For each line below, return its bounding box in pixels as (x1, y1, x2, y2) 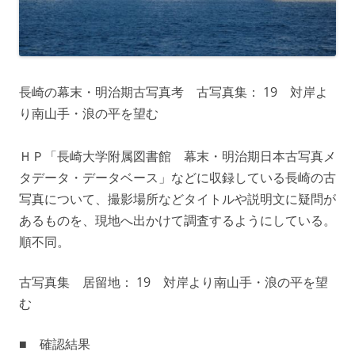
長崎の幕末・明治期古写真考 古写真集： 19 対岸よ (19, 82, 328, 101)
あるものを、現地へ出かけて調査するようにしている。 (19, 211, 336, 229)
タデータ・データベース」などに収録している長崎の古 (19, 168, 336, 186)
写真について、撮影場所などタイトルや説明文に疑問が (19, 189, 336, 208)
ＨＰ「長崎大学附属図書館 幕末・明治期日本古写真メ (19, 147, 336, 165)
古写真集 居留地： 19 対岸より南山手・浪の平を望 (19, 273, 328, 291)
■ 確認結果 (19, 334, 90, 353)
